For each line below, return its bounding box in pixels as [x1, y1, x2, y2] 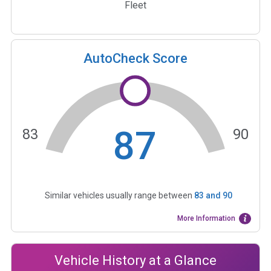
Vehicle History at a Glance [54, 252, 217, 268]
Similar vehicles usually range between [44, 191, 194, 201]
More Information [177, 214, 236, 223]
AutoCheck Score [83, 50, 188, 66]
